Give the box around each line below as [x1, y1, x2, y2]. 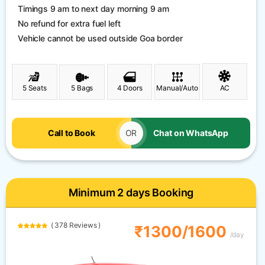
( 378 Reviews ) [47, 221, 101, 230]
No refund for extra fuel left [18, 18, 121, 28]
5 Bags [71, 83, 93, 93]
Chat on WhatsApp [153, 128, 228, 138]
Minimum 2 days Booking [68, 186, 194, 199]
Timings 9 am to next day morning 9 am [18, 3, 170, 14]
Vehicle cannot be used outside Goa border [18, 33, 183, 43]
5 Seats [22, 83, 47, 93]
